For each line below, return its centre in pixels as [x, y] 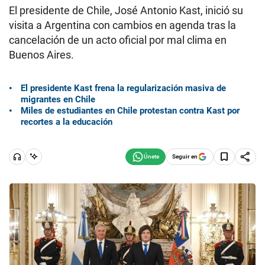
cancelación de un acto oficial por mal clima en [118, 40]
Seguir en [185, 156]
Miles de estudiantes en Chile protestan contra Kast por [130, 110]
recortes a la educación [67, 122]
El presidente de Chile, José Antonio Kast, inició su [126, 10]
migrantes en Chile [58, 99]
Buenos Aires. [41, 55]
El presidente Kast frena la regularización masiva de [123, 88]
